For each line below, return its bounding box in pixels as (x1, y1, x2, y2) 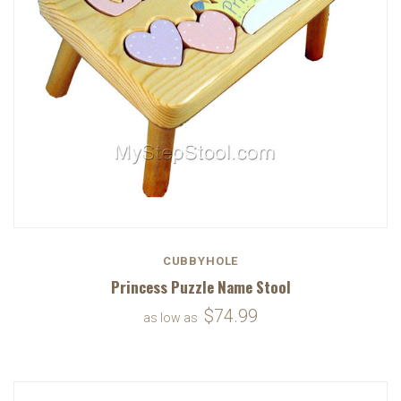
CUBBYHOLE (162, 253, 239, 268)
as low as (143, 310, 200, 325)
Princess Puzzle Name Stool (110, 275, 291, 298)
